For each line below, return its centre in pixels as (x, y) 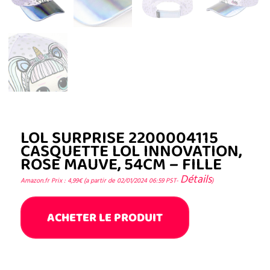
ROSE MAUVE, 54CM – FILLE (121, 165)
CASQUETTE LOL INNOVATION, (131, 152)
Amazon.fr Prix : (44, 181)
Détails (196, 180)
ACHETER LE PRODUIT (105, 217)
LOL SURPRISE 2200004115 (119, 138)
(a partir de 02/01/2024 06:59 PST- (131, 181)
